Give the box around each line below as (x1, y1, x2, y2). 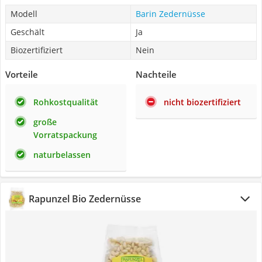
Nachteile (136, 68, 177, 80)
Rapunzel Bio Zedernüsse (29, 192, 141, 205)
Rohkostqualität (33, 96, 98, 108)
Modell (11, 8, 37, 19)
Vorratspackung (33, 129, 97, 140)
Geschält (11, 26, 44, 37)
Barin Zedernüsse (136, 8, 205, 19)
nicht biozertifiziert (164, 96, 241, 108)
